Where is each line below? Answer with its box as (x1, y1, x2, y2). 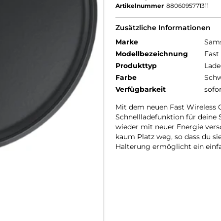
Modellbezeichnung (115, 49, 188, 58)
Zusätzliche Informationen (115, 23, 211, 32)
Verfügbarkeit (115, 85, 166, 94)
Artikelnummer (115, 2, 164, 9)
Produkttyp (115, 61, 157, 70)
